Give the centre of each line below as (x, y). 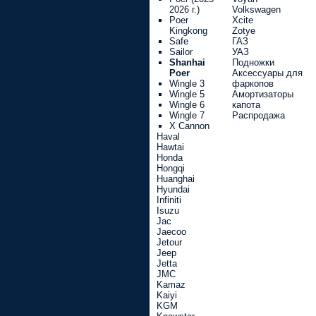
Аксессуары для (267, 73)
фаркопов (253, 84)
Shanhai (187, 62)
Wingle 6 (187, 105)
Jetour (169, 242)
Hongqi (171, 168)
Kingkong (188, 31)
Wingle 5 (187, 94)
